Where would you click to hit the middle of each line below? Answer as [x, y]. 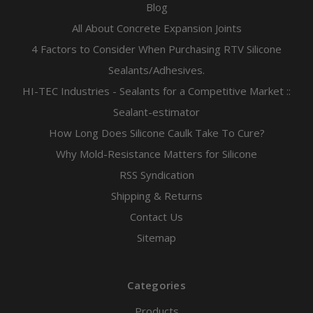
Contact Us [156, 217]
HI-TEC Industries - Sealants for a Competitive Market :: [156, 91]
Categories [156, 285]
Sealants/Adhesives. [156, 70]
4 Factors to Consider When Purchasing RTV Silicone [156, 49]
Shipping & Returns [156, 196]
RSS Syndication [156, 175]
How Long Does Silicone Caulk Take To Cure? [156, 133]
